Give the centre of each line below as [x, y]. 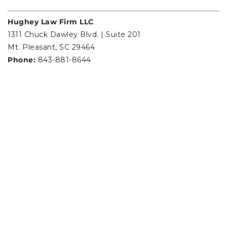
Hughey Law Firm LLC [51, 22]
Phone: [22, 60]
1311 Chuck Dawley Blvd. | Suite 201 [74, 35]
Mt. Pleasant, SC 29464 [51, 47]
